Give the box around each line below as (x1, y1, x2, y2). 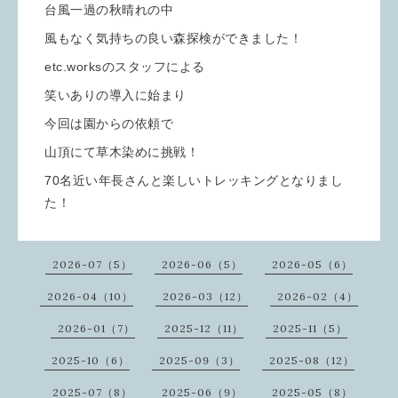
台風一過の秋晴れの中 (44, 3, 173, 17)
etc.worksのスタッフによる (44, 60, 205, 74)
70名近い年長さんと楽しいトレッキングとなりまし (44, 173, 343, 187)
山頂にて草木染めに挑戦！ (44, 145, 199, 159)
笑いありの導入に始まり (44, 88, 187, 102)
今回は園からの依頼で (44, 116, 173, 131)
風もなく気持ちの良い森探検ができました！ (44, 31, 302, 45)
